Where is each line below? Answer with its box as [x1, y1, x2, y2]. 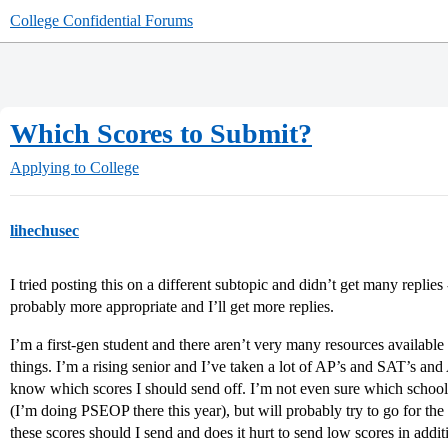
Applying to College [10, 159, 139, 176]
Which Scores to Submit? [10, 118, 312, 149]
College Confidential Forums [10, 12, 193, 29]
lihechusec [10, 222, 79, 239]
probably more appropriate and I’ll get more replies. [10, 298, 334, 315]
